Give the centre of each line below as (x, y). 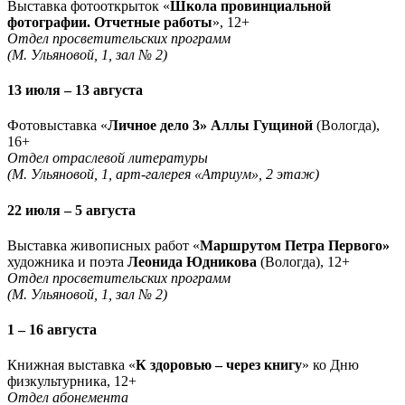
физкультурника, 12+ (72, 381)
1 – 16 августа (52, 330)
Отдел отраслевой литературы (108, 158)
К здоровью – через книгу (219, 365)
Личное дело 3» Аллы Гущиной (210, 126)
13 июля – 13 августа (75, 90)
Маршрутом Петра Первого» (295, 245)
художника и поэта (67, 261)
